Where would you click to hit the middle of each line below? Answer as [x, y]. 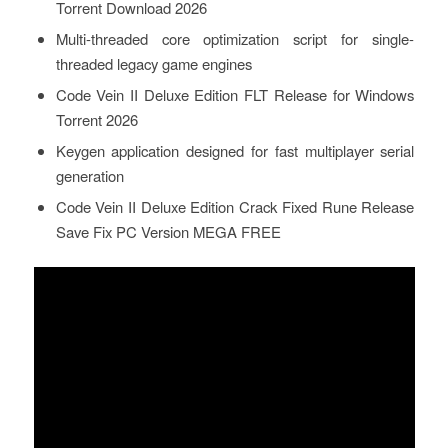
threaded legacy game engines [153, 64]
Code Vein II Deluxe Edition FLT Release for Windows [235, 95]
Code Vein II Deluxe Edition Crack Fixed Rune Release [235, 207]
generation [89, 176]
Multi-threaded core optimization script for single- [235, 39]
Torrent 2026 [96, 120]
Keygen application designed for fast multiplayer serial [235, 151]
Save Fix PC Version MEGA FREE [168, 232]
